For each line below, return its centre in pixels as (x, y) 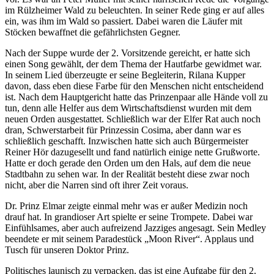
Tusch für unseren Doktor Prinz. (67, 250)
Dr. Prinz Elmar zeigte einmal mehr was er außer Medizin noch (126, 206)
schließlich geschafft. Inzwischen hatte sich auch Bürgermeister (127, 141)
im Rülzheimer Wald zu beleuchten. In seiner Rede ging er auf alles (135, 10)
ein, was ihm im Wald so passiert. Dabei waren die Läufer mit (124, 21)
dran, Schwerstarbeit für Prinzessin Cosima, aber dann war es (123, 130)
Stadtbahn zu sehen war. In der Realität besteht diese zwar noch (127, 174)
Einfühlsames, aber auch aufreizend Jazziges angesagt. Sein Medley (135, 228)
